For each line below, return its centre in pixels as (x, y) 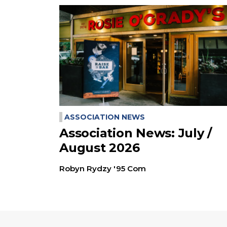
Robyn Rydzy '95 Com (103, 169)
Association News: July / (136, 133)
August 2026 (100, 148)
